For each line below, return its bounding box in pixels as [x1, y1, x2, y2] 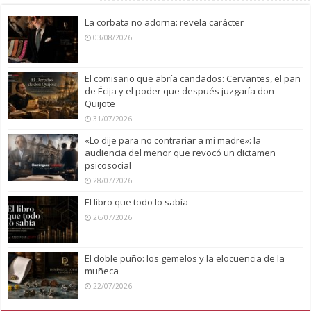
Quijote [85, 96, 116, 110]
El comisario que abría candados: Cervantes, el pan [85, 72, 301, 85]
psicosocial [85, 158, 132, 171]
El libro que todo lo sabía [85, 195, 189, 208]
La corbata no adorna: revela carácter [85, 15, 244, 28]
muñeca [85, 264, 119, 278]
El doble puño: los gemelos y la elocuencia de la [85, 252, 285, 265]
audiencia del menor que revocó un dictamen [85, 146, 276, 159]
